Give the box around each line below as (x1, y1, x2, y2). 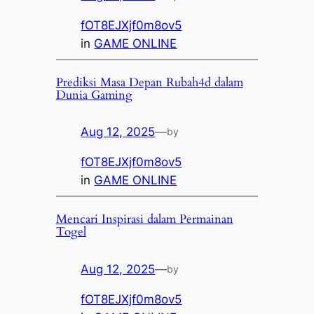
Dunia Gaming (55, 86, 132, 103)
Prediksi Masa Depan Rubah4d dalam (55, 74, 243, 90)
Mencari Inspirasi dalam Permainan (55, 211, 233, 228)
